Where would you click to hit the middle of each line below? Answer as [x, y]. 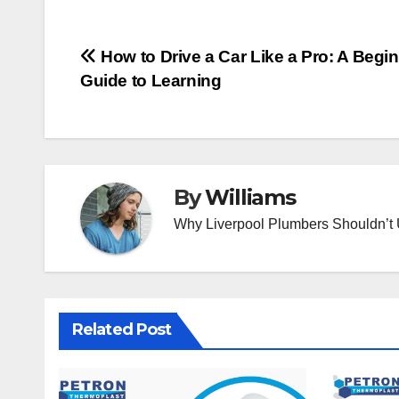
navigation [151, 99]
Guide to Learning [151, 80]
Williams [250, 198]
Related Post [122, 329]
